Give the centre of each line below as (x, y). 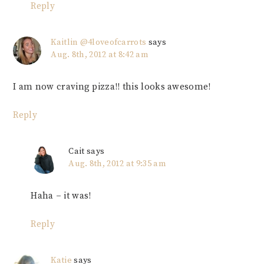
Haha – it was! (61, 196)
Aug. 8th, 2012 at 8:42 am (100, 55)
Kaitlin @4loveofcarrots (99, 43)
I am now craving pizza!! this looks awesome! (112, 87)
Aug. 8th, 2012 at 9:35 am (117, 164)
